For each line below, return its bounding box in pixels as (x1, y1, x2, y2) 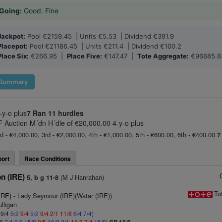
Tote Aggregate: (137, 52, 189, 60)
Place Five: (67, 52, 102, 60)
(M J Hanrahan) (58, 172, 105, 182)
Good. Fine (22, 6, 58, 15)
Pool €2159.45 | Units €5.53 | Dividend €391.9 (25, 32, 174, 40)
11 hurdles (48, 108, 84, 118)
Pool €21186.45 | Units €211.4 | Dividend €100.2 (28, 42, 181, 50)
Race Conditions (24, 154, 71, 163)
